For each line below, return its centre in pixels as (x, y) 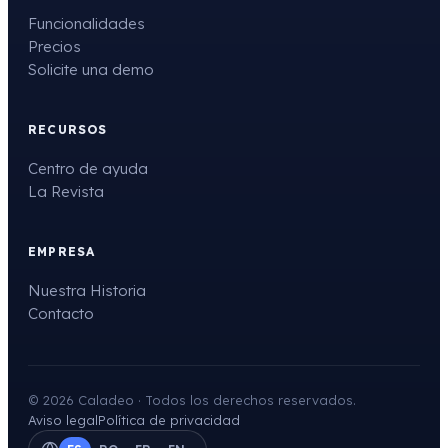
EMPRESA (62, 251)
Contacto (61, 313)
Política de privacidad (169, 419)
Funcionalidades (86, 23)
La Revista (66, 191)
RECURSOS (68, 129)
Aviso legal (63, 419)
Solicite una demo (91, 69)
